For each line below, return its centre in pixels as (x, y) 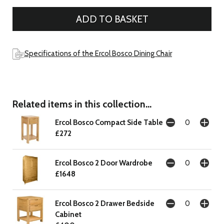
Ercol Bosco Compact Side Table (109, 123)
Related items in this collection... (82, 104)
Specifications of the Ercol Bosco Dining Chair (98, 54)
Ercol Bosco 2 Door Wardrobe (104, 163)
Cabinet (68, 215)
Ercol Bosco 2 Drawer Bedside (105, 204)
